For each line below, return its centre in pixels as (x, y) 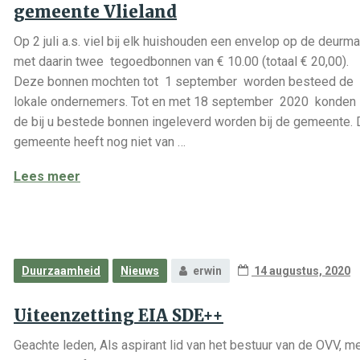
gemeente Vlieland (95, 12)
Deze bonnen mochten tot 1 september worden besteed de (184, 82)
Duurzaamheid (61, 271)
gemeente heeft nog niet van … (100, 142)
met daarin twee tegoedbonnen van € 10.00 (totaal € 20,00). (181, 61)
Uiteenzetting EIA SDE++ (119, 315)
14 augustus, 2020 (301, 271)
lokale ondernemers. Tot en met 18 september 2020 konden (185, 102)
